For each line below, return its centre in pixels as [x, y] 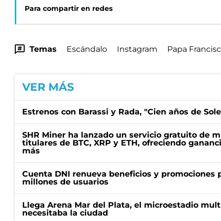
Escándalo [87, 49]
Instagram [137, 49]
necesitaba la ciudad [65, 213]
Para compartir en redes [69, 8]
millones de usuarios [65, 182]
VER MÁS [48, 87]
